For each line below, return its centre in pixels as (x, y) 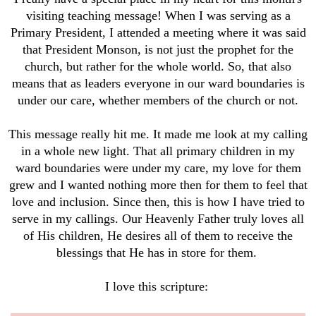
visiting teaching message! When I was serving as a (158, 16)
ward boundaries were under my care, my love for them (158, 168)
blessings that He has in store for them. (158, 253)
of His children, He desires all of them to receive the (158, 236)
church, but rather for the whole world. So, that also (158, 67)
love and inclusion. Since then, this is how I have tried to (158, 202)
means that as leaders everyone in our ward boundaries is (158, 84)
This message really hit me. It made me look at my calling (158, 134)
